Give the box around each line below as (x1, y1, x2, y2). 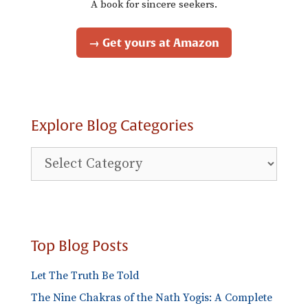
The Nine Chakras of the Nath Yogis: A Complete (31, 290, 272, 305)
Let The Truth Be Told (31, 268, 140, 283)
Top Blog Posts (31, 236, 129, 256)
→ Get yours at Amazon (89, 36, 219, 49)
